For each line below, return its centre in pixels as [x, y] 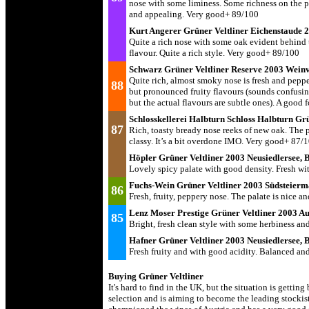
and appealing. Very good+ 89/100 [194, 14]
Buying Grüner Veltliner [156, 276]
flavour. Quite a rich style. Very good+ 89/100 [214, 53]
